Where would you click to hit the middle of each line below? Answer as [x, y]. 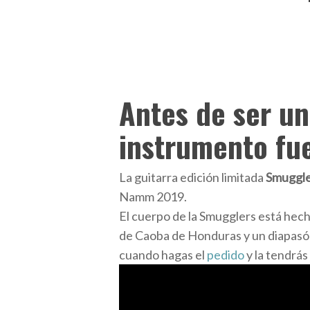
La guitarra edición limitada [192, 177]
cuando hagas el [163, 255]
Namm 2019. [153, 197]
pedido [226, 255]
